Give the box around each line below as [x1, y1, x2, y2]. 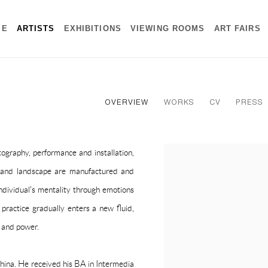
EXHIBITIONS [63, 25, 121, 33]
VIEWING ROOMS [130, 25, 205, 33]
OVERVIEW [104, 98, 149, 107]
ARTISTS [16, 25, 55, 33]
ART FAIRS [214, 25, 261, 33]
